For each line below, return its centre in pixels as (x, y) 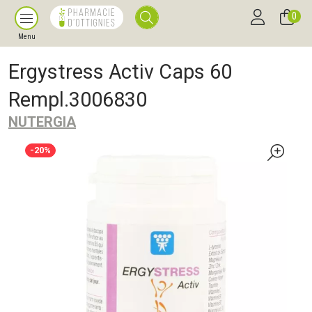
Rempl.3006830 (78, 100)
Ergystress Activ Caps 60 (120, 72)
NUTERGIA (42, 122)
